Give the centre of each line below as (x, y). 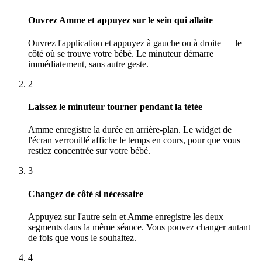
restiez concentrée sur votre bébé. (89, 151)
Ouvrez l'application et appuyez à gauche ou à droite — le (135, 43)
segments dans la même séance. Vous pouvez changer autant (139, 227)
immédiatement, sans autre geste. (88, 64)
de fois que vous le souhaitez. (82, 238)
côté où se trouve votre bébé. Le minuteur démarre (121, 53)
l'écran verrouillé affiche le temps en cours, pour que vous (134, 140)
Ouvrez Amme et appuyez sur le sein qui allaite (120, 20)
